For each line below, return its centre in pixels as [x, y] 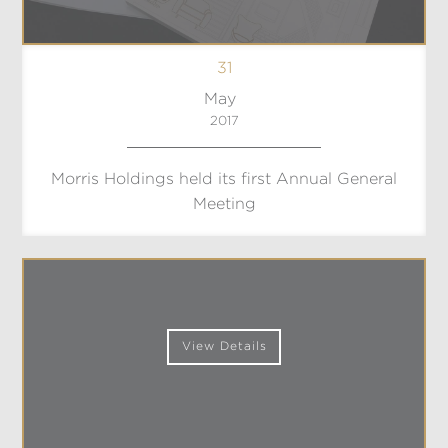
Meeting [224, 205]
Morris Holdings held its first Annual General [224, 180]
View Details [224, 346]
